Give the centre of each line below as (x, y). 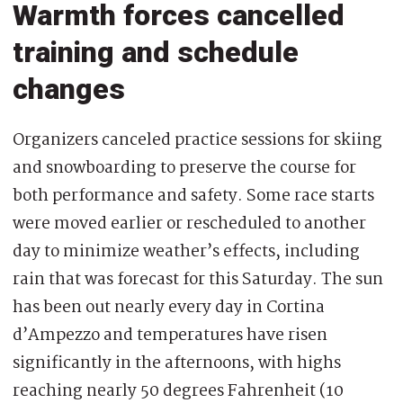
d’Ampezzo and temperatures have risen (170, 335)
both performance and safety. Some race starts (193, 196)
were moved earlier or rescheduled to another (189, 224)
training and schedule (156, 52)
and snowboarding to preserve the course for (184, 168)
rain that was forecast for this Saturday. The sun (198, 279)
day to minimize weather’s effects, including (186, 251)
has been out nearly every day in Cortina (169, 307)
